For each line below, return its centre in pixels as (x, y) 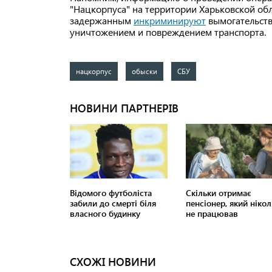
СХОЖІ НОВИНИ (113, 262)
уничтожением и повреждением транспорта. (168, 32)
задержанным (102, 21)
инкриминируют (170, 21)
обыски (144, 71)
